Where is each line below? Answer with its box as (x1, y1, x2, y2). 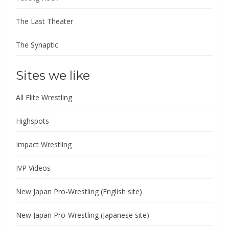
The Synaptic (16, 40, 58, 50)
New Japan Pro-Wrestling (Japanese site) (16, 210, 149, 220)
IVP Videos (16, 163, 51, 173)
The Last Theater (16, 16, 73, 26)
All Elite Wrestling (16, 93, 72, 102)
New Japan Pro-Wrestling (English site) (16, 187, 142, 196)
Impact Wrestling (16, 140, 72, 149)
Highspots (16, 116, 49, 126)
